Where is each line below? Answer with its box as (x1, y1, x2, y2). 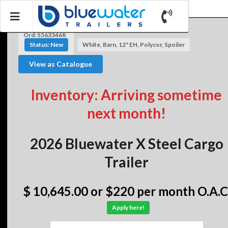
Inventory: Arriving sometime (31, 85, 222, 103)
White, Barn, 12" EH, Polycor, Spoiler (82, 40, 185, 48)
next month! (87, 104, 166, 122)
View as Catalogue (29, 59, 92, 68)
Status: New (29, 40, 63, 48)
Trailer (104, 153, 149, 170)
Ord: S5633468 (23, 31, 66, 39)
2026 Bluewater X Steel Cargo (30, 134, 223, 152)
